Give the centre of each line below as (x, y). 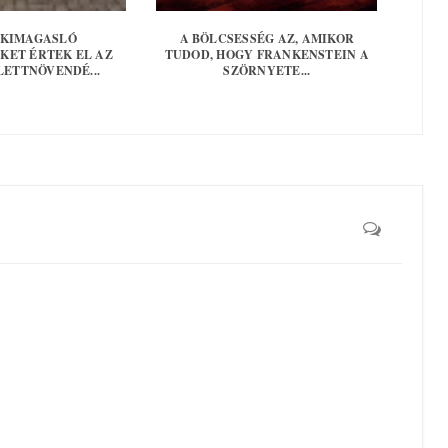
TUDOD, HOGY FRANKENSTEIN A (266, 54)
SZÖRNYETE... (267, 70)
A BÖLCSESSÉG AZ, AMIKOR (267, 38)
